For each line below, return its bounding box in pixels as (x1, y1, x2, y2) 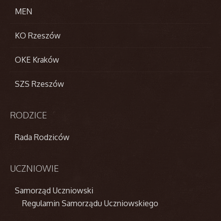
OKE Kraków (15, 54, 59, 65)
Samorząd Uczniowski (15, 185, 93, 195)
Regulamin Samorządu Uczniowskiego (22, 198, 158, 208)
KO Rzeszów (15, 30, 61, 40)
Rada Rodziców (15, 132, 70, 142)
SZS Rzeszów (15, 78, 64, 89)
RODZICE (10, 109, 47, 120)
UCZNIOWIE (10, 162, 59, 174)
